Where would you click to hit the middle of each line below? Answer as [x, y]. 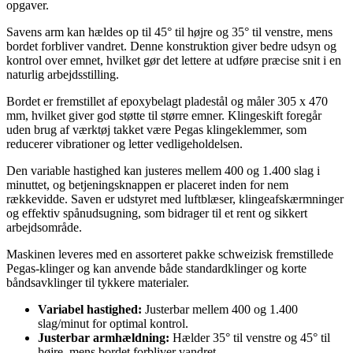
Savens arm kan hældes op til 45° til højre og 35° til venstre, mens [169, 32]
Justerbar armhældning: [104, 337]
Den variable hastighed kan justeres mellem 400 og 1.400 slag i [163, 170]
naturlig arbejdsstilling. [63, 74]
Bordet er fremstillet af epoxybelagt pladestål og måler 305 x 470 [167, 101]
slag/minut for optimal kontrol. [113, 323]
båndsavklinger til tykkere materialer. [98, 282]
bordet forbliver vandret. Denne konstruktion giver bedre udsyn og [171, 46]
